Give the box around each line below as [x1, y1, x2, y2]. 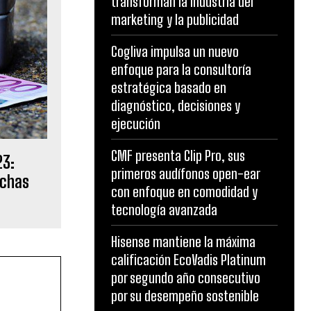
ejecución [111, 115, 160, 132]
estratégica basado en [111, 79, 226, 96]
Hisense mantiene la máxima [111, 233, 255, 250]
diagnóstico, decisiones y [111, 97, 240, 114]
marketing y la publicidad [111, 11, 239, 28]
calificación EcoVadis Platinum [111, 251, 266, 268]
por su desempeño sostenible [111, 287, 259, 304]
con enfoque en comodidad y [111, 183, 258, 200]
